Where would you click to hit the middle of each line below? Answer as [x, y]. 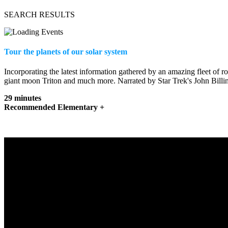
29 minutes [23, 98]
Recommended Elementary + [54, 107]
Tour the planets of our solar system [66, 52]
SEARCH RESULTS [39, 14]
